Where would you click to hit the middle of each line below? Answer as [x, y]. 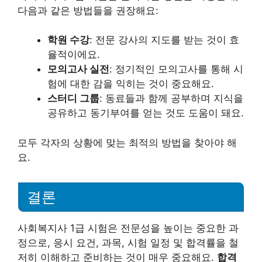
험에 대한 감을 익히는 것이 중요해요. [131, 84]
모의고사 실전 [78, 69]
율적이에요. [74, 55]
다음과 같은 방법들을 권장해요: [88, 10]
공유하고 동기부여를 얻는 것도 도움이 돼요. [146, 113]
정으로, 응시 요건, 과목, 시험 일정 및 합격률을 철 [128, 242]
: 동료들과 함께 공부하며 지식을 [171, 99]
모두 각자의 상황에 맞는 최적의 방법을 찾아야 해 [127, 142]
